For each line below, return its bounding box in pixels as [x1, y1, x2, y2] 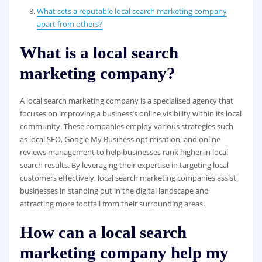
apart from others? [37, 19, 103, 30]
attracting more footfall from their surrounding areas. [19, 198, 205, 209]
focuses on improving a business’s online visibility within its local [19, 108, 242, 119]
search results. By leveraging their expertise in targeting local [19, 160, 229, 171]
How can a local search [19, 222, 187, 242]
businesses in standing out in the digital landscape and [19, 185, 209, 196]
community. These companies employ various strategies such [19, 121, 233, 132]
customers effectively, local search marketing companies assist [19, 173, 236, 184]
